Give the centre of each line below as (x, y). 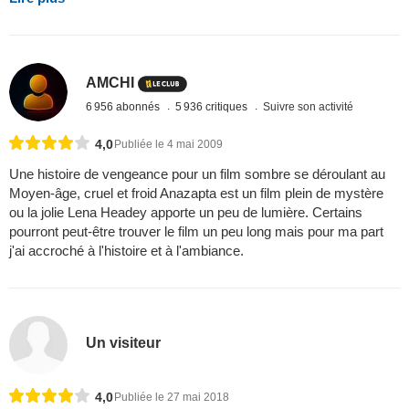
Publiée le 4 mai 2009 (168, 144)
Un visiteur (124, 343)
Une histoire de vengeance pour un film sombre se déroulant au (197, 173)
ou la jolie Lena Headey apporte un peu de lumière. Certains (186, 212)
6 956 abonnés (125, 107)
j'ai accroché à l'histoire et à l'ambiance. (126, 250)
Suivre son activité (309, 107)
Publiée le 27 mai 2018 (172, 398)
